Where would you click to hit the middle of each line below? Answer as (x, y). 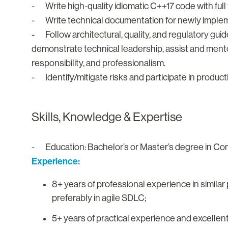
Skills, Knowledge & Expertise (107, 117)
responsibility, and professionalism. (98, 63)
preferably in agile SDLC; (99, 198)
